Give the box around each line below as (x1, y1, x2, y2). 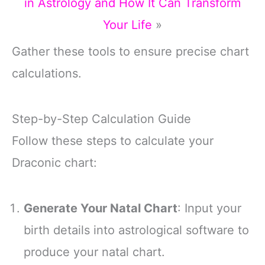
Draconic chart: (12, 156, 97, 170)
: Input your (177, 201, 241, 216)
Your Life (103, 18, 152, 33)
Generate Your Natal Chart (24, 201, 177, 216)
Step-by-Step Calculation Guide (12, 112, 191, 127)
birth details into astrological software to (24, 223, 249, 238)
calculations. (12, 66, 82, 81)
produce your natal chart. (24, 245, 165, 260)
